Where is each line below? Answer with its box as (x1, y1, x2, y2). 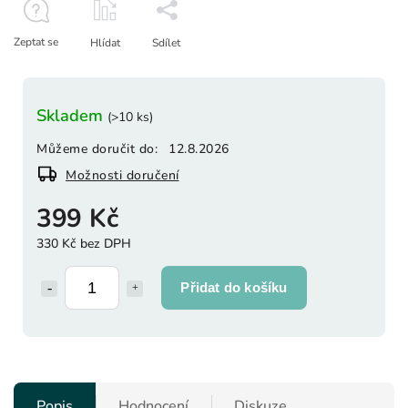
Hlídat (90, 35, 120, 50)
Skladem (36, 104, 107, 127)
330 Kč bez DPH (36, 234, 131, 252)
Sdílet (152, 35, 180, 50)
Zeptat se (14, 34, 58, 49)
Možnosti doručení (66, 166, 179, 184)
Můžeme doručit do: (36, 139, 158, 158)
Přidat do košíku (180, 279, 288, 295)
